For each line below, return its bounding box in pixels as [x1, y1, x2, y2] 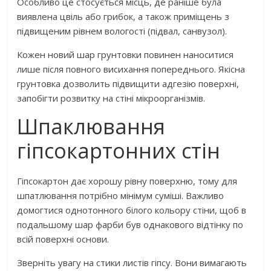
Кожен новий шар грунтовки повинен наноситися [17, 48, 234, 61]
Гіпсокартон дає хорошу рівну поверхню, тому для [17, 175, 238, 188]
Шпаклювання [17, 113, 166, 141]
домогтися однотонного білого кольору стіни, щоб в [17, 204, 247, 217]
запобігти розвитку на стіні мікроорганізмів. [17, 92, 206, 105]
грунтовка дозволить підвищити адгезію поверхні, [17, 77, 240, 90]
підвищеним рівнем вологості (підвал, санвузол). [17, 25, 227, 38]
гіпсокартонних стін [17, 137, 221, 165]
